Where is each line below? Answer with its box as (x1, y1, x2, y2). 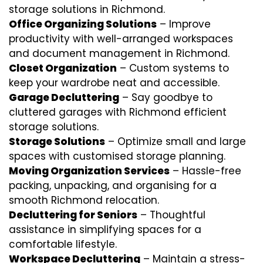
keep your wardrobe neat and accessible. (9, 76, 220, 90)
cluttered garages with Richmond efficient (9, 105, 227, 119)
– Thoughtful (137, 208, 205, 222)
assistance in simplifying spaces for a (9, 222, 201, 237)
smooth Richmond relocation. (9, 193, 159, 207)
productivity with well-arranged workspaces (9, 32, 233, 46)
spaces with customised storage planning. (9, 149, 225, 163)
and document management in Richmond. (9, 46, 230, 60)
